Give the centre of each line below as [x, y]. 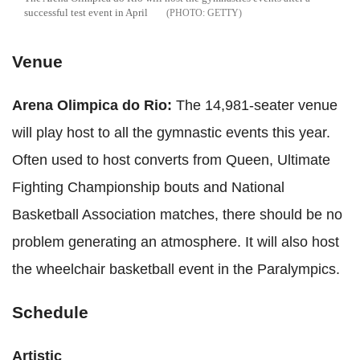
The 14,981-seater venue [255, 105]
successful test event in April [86, 12]
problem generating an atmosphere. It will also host [176, 241]
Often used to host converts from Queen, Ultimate [171, 160]
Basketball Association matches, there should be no [177, 214]
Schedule [50, 312]
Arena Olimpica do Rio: [92, 105]
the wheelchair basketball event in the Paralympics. [176, 269]
